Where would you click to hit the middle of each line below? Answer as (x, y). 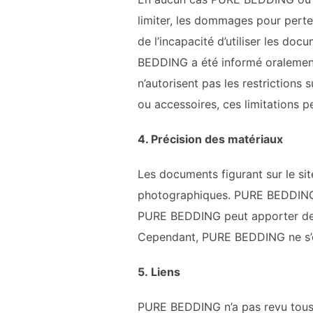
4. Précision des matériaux (210, 139)
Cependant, (170, 237)
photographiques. (186, 195)
